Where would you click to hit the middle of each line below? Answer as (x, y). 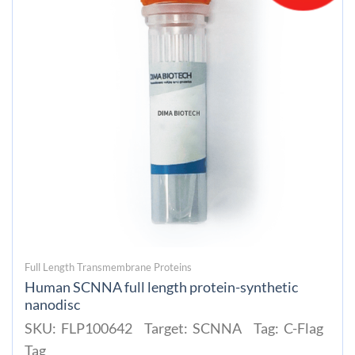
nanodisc (52, 305)
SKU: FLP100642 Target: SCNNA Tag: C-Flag (174, 328)
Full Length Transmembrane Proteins (108, 267)
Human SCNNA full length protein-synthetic (161, 288)
